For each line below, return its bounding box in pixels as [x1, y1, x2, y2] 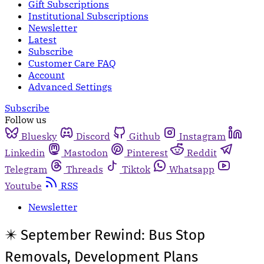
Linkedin [5, 147, 45, 159]
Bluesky [21, 130, 57, 142]
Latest [28, 34, 57, 45]
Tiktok [122, 163, 150, 175]
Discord [76, 130, 110, 142]
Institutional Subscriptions [28, 10, 148, 22]
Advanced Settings [28, 81, 112, 93]
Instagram [179, 130, 226, 142]
